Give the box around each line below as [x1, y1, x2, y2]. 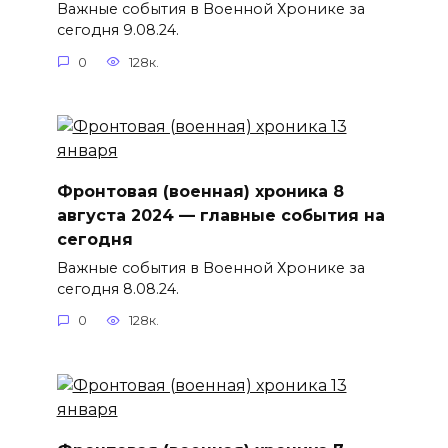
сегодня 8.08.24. [56, 279, 179, 298]
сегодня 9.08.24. [56, 21, 179, 40]
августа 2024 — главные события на [56, 205, 385, 225]
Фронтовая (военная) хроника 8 [56, 181, 344, 201]
